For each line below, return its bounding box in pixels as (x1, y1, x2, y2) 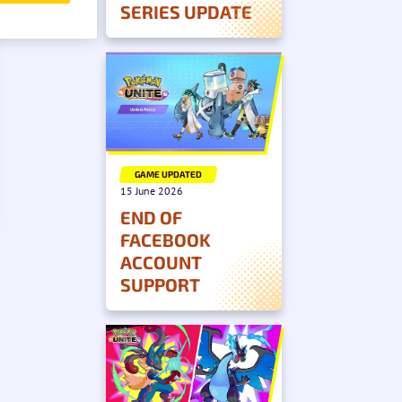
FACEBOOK (120, 228, 211, 250)
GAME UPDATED (135, 168, 202, 179)
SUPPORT (120, 273, 200, 295)
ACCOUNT (120, 250, 202, 273)
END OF (120, 205, 182, 228)
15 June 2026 (120, 183, 183, 197)
